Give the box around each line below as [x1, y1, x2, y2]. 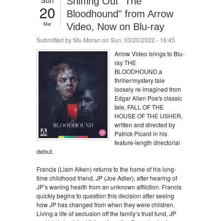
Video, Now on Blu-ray [67, 21, 164, 32]
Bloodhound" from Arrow [67, 8, 173, 19]
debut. [37, 147, 53, 155]
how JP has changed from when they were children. [37, 200, 175, 209]
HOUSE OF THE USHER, [114, 111, 183, 120]
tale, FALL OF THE [114, 103, 164, 111]
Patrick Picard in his [114, 129, 167, 138]
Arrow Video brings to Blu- [114, 49, 184, 58]
